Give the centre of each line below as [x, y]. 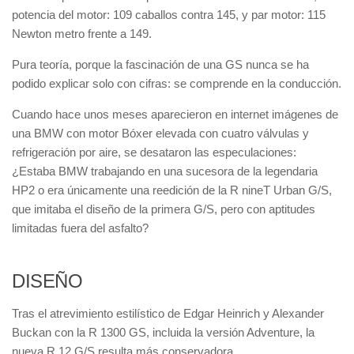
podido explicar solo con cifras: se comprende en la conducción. [177, 83]
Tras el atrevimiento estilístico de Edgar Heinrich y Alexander [168, 313]
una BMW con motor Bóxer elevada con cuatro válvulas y [160, 133]
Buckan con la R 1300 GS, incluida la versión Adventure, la [163, 332]
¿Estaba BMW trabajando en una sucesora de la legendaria [165, 171]
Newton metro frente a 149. [82, 34]
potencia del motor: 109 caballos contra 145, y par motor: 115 [169, 15]
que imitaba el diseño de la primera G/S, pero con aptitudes [164, 209]
